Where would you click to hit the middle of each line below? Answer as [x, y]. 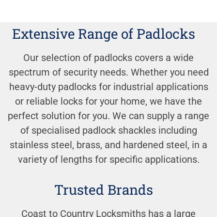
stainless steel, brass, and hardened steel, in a [108, 145]
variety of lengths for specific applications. [108, 159]
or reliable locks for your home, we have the [108, 101]
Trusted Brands [104, 190]
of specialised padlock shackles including [108, 130]
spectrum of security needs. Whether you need [108, 72]
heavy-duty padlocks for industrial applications [108, 86]
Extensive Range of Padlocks [104, 33]
